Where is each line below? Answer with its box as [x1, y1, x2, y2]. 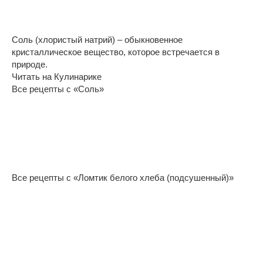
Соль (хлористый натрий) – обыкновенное [12, 34, 183, 45]
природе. [12, 59, 48, 69]
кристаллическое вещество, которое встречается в [12, 46, 220, 57]
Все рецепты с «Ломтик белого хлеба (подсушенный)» [12, 172, 234, 183]
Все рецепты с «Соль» [12, 83, 104, 94]
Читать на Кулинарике [12, 71, 102, 82]
